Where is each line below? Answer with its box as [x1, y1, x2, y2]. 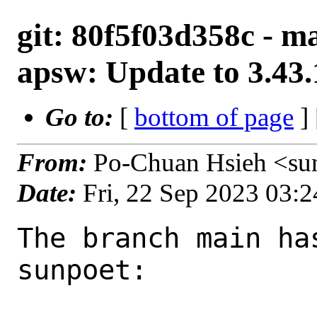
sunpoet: [17, 253, 147, 286]
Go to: [45, 103, 120, 132]
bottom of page [134, 103, 294, 132]
